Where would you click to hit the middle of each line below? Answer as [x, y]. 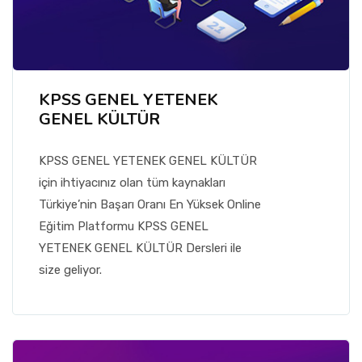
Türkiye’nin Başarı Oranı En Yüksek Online [149, 204]
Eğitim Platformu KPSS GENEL [123, 226]
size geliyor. [70, 270]
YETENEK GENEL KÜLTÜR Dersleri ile [140, 248]
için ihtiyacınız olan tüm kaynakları [132, 183]
